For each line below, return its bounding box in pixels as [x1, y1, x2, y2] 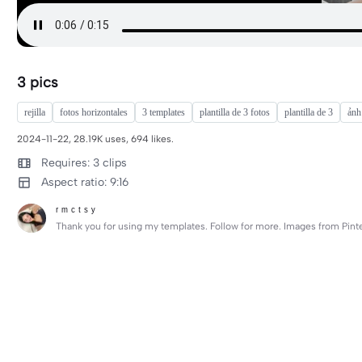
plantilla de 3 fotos [200, 107, 270, 118]
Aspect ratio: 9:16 [41, 175, 128, 189]
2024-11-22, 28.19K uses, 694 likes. [17, 133, 174, 145]
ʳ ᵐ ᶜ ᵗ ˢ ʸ [56, 204, 95, 218]
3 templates [142, 107, 185, 118]
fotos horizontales [60, 107, 128, 118]
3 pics [17, 74, 58, 91]
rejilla [24, 107, 45, 118]
